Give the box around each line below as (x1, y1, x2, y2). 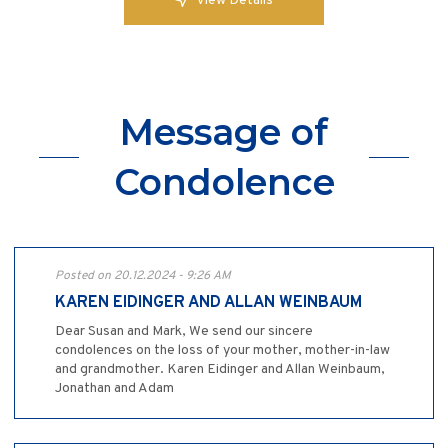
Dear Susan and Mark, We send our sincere (55, 323, 313, 341)
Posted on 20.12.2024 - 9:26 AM (55, 268, 231, 285)
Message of (120, 110, 328, 155)
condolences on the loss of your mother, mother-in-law (55, 342, 390, 360)
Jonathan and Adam (55, 380, 174, 398)
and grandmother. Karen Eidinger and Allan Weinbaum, (55, 361, 385, 379)
